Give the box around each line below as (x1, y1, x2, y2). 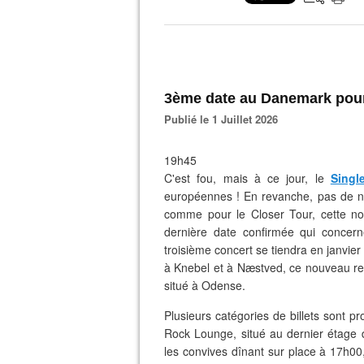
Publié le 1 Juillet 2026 (171, 111, 278, 127)
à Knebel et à (164, 259, 237, 275)
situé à (164, 277, 198, 293)
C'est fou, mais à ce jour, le (164, 170, 331, 186)
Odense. (198, 277, 245, 293)
